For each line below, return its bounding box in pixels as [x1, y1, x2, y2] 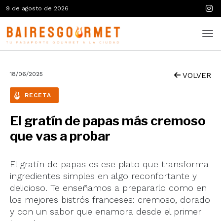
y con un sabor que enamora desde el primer [10, 206, 201, 217]
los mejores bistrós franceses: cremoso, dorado [10, 194, 210, 205]
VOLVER [181, 71, 211, 80]
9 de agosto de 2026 [6, 5, 69, 12]
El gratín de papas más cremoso [10, 113, 206, 128]
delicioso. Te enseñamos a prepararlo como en [10, 183, 207, 193]
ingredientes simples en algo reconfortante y [10, 171, 197, 181]
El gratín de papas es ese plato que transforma [10, 159, 209, 169]
